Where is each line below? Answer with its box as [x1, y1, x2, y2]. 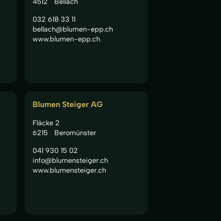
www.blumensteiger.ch [33, 165, 106, 175]
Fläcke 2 [33, 118, 60, 127]
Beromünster [54, 128, 96, 137]
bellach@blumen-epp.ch [33, 24, 113, 34]
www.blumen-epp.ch [33, 34, 100, 43]
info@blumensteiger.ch [33, 155, 108, 165]
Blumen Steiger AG [33, 99, 103, 109]
